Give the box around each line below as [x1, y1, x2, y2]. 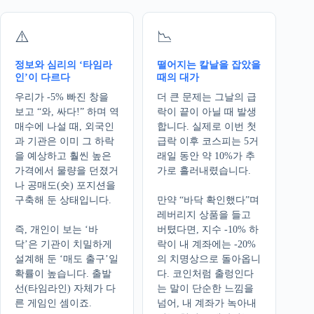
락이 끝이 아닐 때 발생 [157, 106, 257, 117]
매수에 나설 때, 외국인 [15, 121, 114, 132]
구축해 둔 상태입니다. [15, 194, 111, 205]
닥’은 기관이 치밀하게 [15, 238, 112, 250]
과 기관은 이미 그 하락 [15, 135, 114, 146]
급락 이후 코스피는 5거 [157, 135, 259, 146]
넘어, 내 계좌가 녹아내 [157, 297, 257, 308]
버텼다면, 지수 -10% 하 [157, 224, 259, 235]
